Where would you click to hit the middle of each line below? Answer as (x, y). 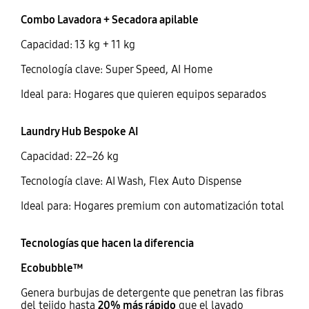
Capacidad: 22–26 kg (69, 157)
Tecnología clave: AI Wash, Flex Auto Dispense (131, 181)
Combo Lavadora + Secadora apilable (109, 20)
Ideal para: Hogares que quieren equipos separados (143, 94)
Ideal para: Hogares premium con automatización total (152, 206)
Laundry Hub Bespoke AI (79, 132)
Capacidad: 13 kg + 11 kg (78, 45)
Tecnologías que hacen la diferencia (107, 243)
